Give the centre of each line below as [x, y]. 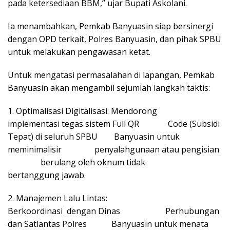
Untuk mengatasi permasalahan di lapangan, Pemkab [111, 75]
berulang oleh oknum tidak [102, 162]
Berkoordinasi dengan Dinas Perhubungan [113, 211]
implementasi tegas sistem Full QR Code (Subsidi [114, 123]
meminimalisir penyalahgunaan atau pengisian [114, 149]
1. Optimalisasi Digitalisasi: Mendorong [90, 111]
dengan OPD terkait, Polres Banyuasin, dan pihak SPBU [114, 39]
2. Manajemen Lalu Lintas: [89, 198]
